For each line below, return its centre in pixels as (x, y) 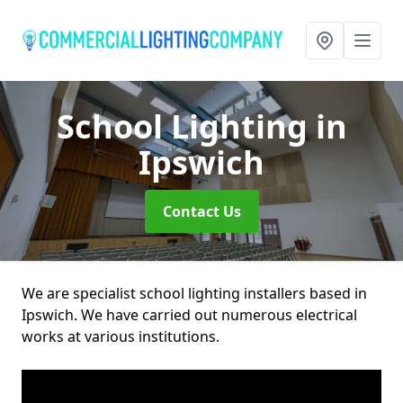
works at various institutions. (121, 336)
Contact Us (201, 211)
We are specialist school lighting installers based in (194, 293)
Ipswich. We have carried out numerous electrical (189, 315)
